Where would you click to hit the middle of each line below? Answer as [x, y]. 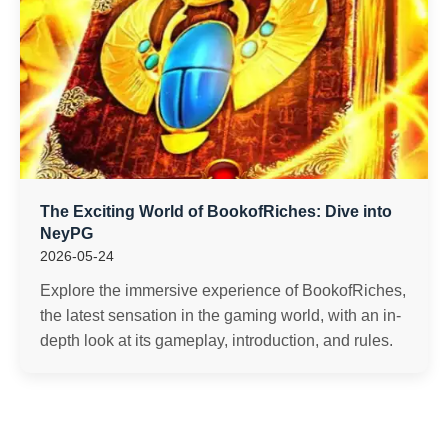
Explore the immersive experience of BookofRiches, [223, 290]
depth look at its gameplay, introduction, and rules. [216, 340]
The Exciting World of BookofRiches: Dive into [216, 211]
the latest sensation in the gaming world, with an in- [220, 315]
